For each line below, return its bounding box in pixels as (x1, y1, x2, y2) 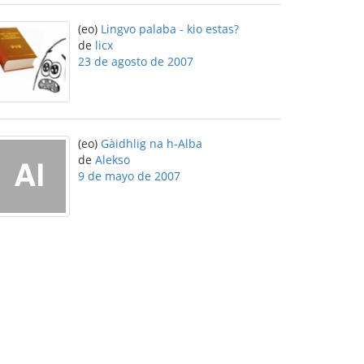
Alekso (95, 152, 130, 167)
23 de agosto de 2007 (78, 54, 193, 69)
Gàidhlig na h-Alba (101, 136, 202, 151)
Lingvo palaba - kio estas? (101, 21, 239, 37)
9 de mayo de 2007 (78, 168, 180, 184)
